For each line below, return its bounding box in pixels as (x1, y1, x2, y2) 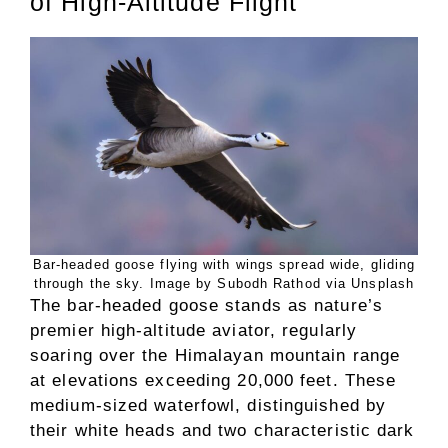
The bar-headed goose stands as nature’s (30, 295, 383, 315)
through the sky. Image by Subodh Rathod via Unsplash (33, 275, 415, 291)
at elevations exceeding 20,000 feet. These (30, 370, 397, 390)
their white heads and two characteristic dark (30, 420, 415, 440)
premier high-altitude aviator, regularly (30, 320, 358, 340)
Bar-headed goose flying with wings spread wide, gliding (32, 256, 416, 272)
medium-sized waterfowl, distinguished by (30, 395, 387, 415)
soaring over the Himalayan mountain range (30, 345, 401, 365)
